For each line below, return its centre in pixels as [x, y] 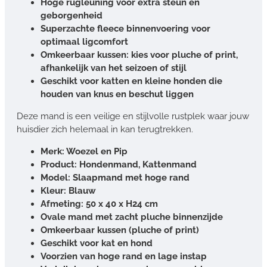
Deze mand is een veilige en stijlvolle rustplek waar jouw [133, 116]
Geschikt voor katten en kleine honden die [131, 81]
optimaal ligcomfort [84, 41]
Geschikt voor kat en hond [97, 243]
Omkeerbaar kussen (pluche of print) [120, 230]
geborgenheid [72, 15]
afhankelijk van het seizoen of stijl [114, 68]
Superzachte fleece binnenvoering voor [125, 28]
